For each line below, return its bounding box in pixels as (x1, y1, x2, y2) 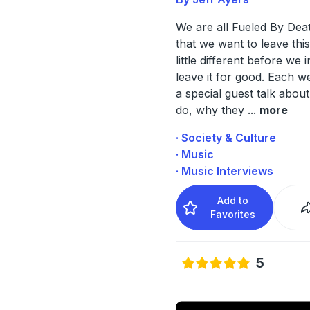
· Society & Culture (175, 130, 276, 145)
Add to (217, 194, 249, 206)
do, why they (175, 102, 248, 117)
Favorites (210, 208, 256, 220)
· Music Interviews (175, 163, 273, 178)
